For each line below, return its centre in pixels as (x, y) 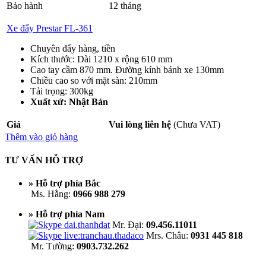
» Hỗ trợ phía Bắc (64, 183)
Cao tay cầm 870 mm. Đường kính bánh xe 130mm (127, 69)
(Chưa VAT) (196, 124)
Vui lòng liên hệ (140, 124)
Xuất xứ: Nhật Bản (69, 102)
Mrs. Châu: (167, 236)
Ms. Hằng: (51, 194)
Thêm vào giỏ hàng (41, 137)
